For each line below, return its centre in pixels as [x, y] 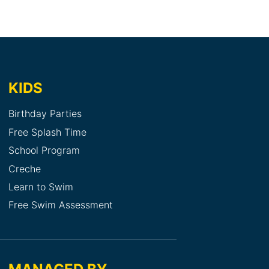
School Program [44, 150]
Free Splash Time [47, 132]
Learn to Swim [41, 187]
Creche [25, 168]
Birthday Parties [45, 114]
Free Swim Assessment [61, 205]
